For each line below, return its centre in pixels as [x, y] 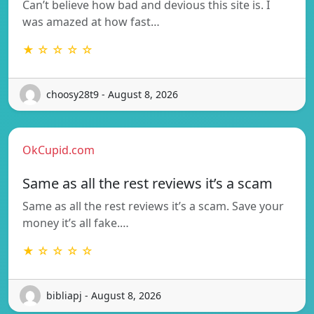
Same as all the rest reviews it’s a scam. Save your [153, 206]
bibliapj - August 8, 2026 [104, 296]
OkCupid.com [59, 150]
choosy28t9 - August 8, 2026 [112, 95]
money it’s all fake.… [76, 223]
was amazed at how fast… [91, 21]
